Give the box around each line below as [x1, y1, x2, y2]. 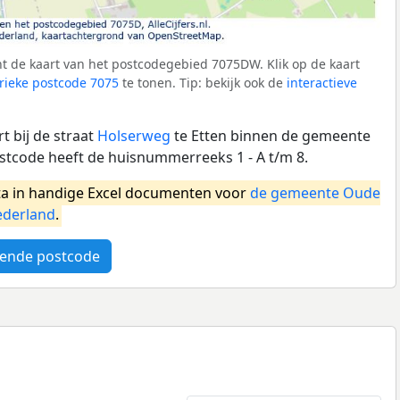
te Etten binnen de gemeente [171, 125, 371, 146]
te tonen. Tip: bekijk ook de [119, 73, 287, 91]
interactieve [287, 73, 357, 91]
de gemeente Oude [250, 182, 380, 203]
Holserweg [97, 125, 171, 146]
